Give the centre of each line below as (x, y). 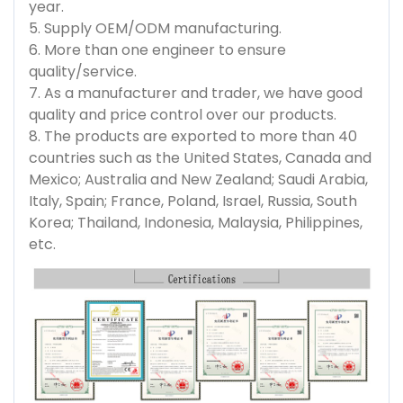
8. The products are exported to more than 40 (193, 136)
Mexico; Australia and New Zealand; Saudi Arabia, (198, 179)
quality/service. (83, 71)
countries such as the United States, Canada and (200, 157)
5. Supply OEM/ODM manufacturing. (155, 28)
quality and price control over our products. (183, 114)
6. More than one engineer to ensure (157, 49)
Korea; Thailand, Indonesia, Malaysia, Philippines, (196, 222)
